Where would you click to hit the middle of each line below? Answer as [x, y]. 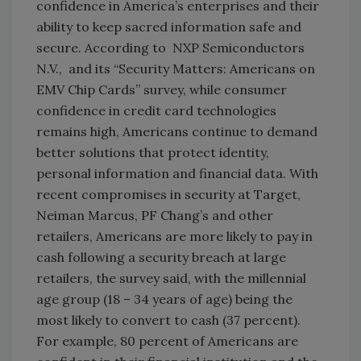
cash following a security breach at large [161, 257]
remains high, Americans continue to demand [177, 131]
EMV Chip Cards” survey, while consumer [162, 89]
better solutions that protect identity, [153, 152]
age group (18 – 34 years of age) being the [164, 299]
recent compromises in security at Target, [168, 194]
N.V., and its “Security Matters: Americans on [176, 68]
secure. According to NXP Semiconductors [170, 47]
